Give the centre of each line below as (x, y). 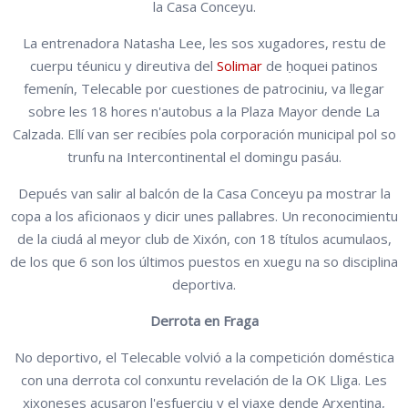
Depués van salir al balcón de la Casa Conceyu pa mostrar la (204, 193)
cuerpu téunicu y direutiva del (123, 65)
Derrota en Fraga (204, 320)
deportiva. (204, 284)
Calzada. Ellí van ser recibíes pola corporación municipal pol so (204, 133)
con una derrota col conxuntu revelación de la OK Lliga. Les (204, 379)
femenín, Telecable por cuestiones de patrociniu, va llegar (204, 88)
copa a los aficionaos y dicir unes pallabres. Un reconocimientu (204, 215)
